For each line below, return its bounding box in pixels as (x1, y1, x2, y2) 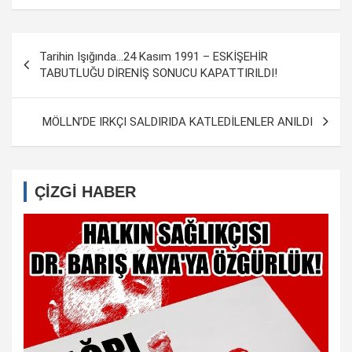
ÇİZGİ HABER (35, 182, 136, 200)
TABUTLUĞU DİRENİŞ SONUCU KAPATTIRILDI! (39, 65, 277, 80)
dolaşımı (11, 58, 86, 81)
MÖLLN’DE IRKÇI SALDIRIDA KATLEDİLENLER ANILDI (42, 114, 313, 129)
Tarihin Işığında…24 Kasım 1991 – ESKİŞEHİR (39, 49, 268, 64)
